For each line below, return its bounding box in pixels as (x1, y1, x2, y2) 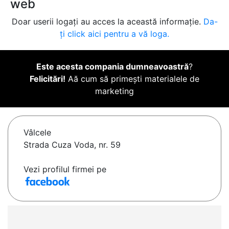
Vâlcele (24, 127, 51, 138)
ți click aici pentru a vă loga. (60, 29, 169, 39)
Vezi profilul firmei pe (24, 164, 106, 175)
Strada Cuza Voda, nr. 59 (24, 140, 121, 150)
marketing (95, 86, 134, 97)
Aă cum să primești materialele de (65, 74, 199, 84)
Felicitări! (30, 74, 65, 84)
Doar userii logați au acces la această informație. (11, 16, 203, 27)
